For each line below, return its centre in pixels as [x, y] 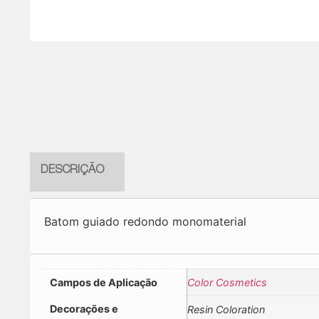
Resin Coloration [226, 310]
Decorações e [84, 309]
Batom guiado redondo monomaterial [145, 222]
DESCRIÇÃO [73, 171]
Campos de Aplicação [104, 283]
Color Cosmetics [227, 283]
